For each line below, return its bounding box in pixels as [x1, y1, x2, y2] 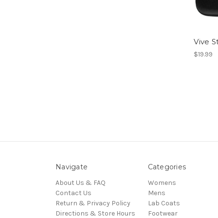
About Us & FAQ [55, 178, 106, 187]
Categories [147, 162, 186, 171]
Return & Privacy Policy [55, 199, 130, 207]
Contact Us [55, 188, 91, 197]
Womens [147, 178, 176, 187]
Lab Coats [147, 199, 180, 207]
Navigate [55, 162, 88, 171]
